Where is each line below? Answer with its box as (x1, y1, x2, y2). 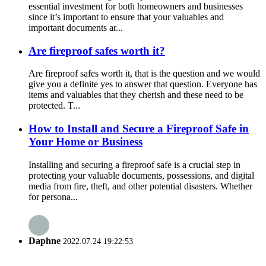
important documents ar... (28, 22, 123, 33)
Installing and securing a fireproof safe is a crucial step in (28, 159, 240, 170)
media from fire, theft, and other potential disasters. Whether (28, 180, 252, 191)
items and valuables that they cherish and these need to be (28, 90, 243, 100)
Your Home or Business (28, 135, 142, 148)
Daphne (28, 236, 61, 246)
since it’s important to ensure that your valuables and (28, 11, 224, 22)
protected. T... (28, 100, 80, 111)
